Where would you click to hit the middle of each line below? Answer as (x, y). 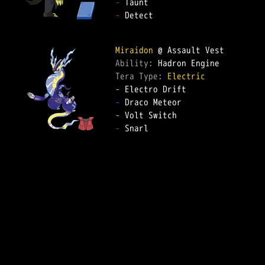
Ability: (137, 63)
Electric (186, 76)
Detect (141, 15)
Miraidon (134, 50)
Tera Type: (141, 76)
